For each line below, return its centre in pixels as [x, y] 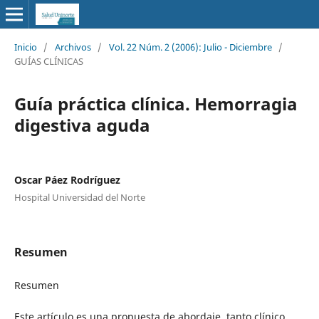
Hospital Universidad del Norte [79, 197]
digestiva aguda [82, 125]
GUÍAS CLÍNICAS [48, 61]
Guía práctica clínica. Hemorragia [156, 103]
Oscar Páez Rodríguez [67, 179]
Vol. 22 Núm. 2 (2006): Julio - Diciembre [190, 47]
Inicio [25, 47]
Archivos [73, 47]
